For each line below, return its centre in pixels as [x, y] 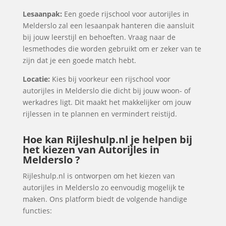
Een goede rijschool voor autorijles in [125, 14]
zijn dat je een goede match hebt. [79, 60]
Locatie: [36, 79]
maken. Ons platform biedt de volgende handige [105, 199]
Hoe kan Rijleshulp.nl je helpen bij [107, 139]
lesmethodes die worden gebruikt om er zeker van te [112, 49]
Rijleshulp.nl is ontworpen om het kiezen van [99, 176]
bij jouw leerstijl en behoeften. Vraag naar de [99, 37]
